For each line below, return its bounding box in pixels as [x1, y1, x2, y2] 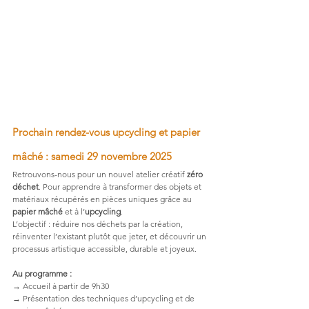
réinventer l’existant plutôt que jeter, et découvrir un [12, 230, 208, 241]
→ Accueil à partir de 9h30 [12, 280, 109, 291]
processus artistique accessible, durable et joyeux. [12, 243, 197, 254]
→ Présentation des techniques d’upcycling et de [12, 292, 197, 303]
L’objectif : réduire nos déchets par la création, [12, 218, 185, 229]
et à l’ [63, 206, 85, 217]
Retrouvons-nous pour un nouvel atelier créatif [12, 168, 187, 179]
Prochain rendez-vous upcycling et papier [12, 125, 203, 139]
